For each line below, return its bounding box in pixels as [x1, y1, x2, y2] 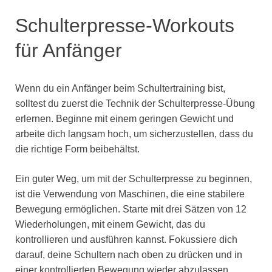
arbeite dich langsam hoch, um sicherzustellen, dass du [15, 128, 253, 139]
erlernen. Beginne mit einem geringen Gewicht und [15, 113, 234, 124]
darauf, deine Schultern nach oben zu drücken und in [15, 249, 242, 260]
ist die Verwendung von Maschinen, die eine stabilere [15, 188, 245, 199]
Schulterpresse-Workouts [15, 14, 234, 36]
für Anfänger [15, 39, 122, 61]
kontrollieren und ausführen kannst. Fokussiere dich [15, 234, 237, 245]
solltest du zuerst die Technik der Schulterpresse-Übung [15, 98, 255, 109]
